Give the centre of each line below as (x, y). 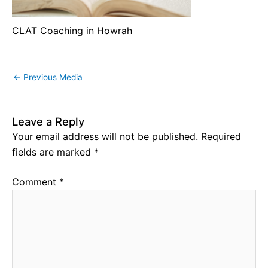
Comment (36, 182)
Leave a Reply (48, 121)
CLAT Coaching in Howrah (72, 30)
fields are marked (53, 152)
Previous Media (52, 77)
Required (221, 136)
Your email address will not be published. (105, 136)
